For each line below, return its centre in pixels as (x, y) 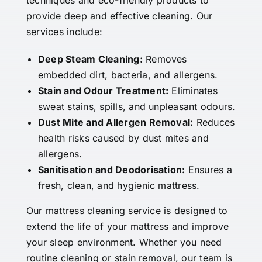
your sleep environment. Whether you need (124, 242)
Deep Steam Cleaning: (90, 59)
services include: (64, 32)
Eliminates (193, 91)
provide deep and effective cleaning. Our (119, 16)
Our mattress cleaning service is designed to (127, 211)
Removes (165, 59)
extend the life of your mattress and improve (127, 227)
